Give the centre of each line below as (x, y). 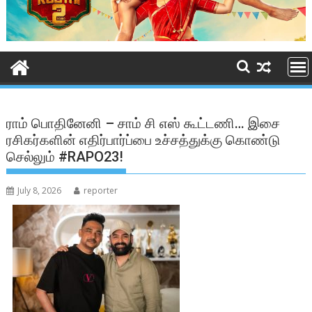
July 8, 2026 (40, 191)
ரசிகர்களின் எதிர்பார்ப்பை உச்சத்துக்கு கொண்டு (143, 140)
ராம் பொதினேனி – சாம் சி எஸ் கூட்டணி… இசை (143, 124)
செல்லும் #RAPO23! (65, 157)
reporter (101, 191)
